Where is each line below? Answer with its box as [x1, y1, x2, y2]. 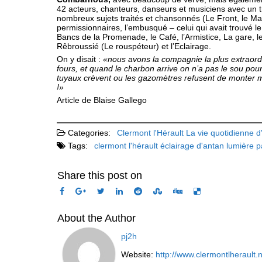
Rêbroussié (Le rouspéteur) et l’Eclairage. [57, 42, 211, 51]
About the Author [57, 212, 136, 224]
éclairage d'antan [160, 141, 224, 150]
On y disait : [57, 54, 103, 64]
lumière [226, 141, 254, 150]
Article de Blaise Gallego [57, 95, 147, 105]
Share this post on [57, 170, 142, 181]
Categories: [65, 128, 113, 137]
